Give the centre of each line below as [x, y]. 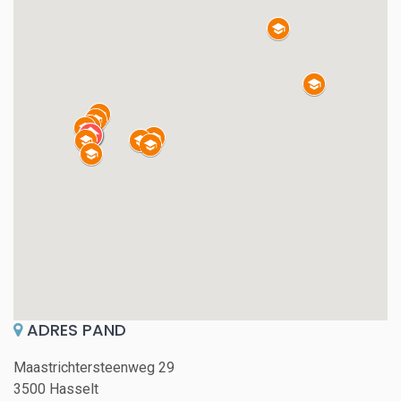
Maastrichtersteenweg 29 [94, 367]
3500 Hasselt [56, 389]
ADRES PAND [74, 330]
